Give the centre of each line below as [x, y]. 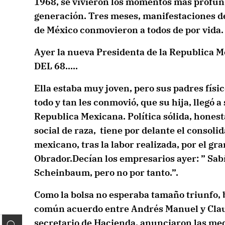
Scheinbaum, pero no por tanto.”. [106, 173]
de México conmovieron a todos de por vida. [129, 30]
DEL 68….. [56, 66]
